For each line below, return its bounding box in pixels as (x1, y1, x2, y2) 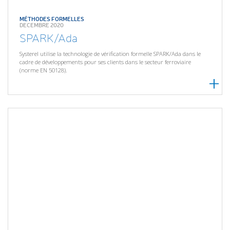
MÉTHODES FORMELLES (20, 14, 85, 23)
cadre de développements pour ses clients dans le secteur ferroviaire (20, 58, 191, 66)
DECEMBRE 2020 (20, 21, 64, 29)
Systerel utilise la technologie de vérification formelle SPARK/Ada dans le (20, 50, 201, 58)
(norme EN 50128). (20, 66, 68, 74)
